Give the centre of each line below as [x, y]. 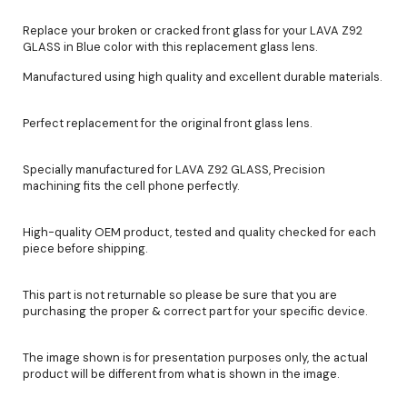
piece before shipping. [85, 248]
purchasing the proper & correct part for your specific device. [195, 311]
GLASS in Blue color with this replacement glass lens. [170, 46]
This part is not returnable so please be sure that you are [180, 294]
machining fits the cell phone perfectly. [131, 185]
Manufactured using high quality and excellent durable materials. [203, 76]
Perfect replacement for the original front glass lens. [168, 123]
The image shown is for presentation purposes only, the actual [195, 357]
